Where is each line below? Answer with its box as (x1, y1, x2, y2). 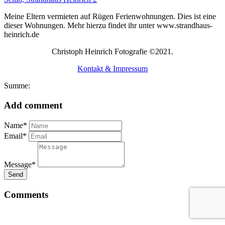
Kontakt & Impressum (77, 64, 148, 73)
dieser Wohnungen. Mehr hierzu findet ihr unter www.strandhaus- (4, 21, 212, 30)
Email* (4, 131, 27, 140)
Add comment (4, 100, 62, 111)
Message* (4, 160, 36, 169)
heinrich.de (4, 30, 39, 39)
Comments (4, 189, 48, 200)
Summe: (4, 81, 30, 90)
